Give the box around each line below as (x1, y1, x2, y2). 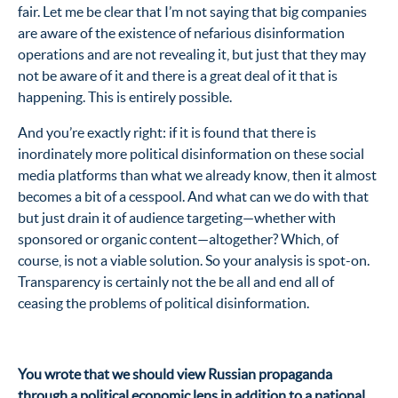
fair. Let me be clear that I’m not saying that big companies (18, 3, 367, 20)
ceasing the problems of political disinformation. (18, 294, 309, 311)
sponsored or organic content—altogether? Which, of (18, 230, 338, 247)
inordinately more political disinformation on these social (18, 145, 364, 162)
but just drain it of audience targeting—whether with (18, 209, 336, 226)
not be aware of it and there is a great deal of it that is (18, 67, 338, 84)
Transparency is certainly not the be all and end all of (18, 273, 334, 290)
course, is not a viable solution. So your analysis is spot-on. (18, 251, 370, 268)
